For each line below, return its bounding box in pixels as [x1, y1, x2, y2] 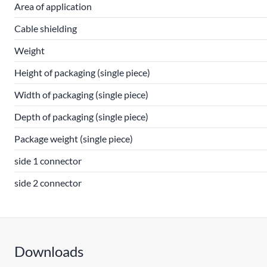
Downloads [14, 243, 83, 260]
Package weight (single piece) [14, 133, 133, 144]
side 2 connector [14, 177, 82, 188]
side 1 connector [14, 155, 82, 166]
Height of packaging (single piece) [14, 67, 150, 78]
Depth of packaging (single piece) [14, 111, 148, 122]
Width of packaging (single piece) [14, 89, 148, 100]
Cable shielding [14, 23, 77, 34]
